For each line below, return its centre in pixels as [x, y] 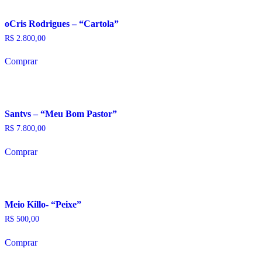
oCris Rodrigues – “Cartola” [62, 23]
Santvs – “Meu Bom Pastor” [61, 114]
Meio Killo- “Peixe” [43, 205]
